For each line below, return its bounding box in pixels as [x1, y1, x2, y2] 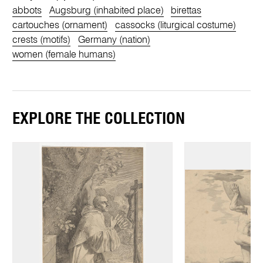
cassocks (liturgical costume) [114, 20, 236, 31]
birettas [170, 5, 201, 16]
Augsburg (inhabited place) [49, 5, 164, 16]
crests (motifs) [12, 35, 71, 45]
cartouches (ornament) [12, 20, 108, 31]
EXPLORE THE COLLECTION [12, 111, 186, 127]
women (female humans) [12, 49, 116, 60]
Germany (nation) [77, 35, 150, 45]
